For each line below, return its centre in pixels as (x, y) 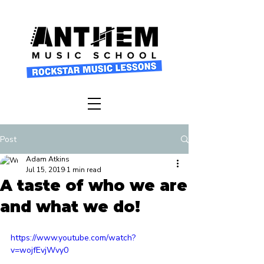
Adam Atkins (48, 159)
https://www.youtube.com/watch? (73, 238)
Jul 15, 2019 (45, 170)
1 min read (84, 170)
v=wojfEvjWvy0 (39, 250)
